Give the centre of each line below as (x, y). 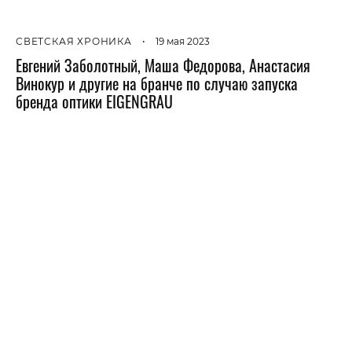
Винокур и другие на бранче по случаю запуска (157, 83)
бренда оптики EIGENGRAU (94, 101)
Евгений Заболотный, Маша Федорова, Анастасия (163, 65)
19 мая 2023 (182, 41)
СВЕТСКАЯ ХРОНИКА (74, 41)
